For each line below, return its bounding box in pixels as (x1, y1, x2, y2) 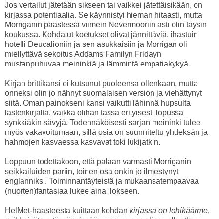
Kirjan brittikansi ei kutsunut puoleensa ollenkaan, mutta (5, 79, 198, 88)
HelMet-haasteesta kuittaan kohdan (5, 206, 130, 215)
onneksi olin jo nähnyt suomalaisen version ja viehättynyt (5, 89, 202, 98)
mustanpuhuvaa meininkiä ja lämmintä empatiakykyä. (5, 60, 190, 68)
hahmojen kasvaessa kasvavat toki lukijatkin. (5, 138, 160, 147)
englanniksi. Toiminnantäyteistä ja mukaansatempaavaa (5, 177, 199, 186)
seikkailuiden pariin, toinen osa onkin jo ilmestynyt (5, 167, 178, 176)
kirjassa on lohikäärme (130, 206, 208, 215)
